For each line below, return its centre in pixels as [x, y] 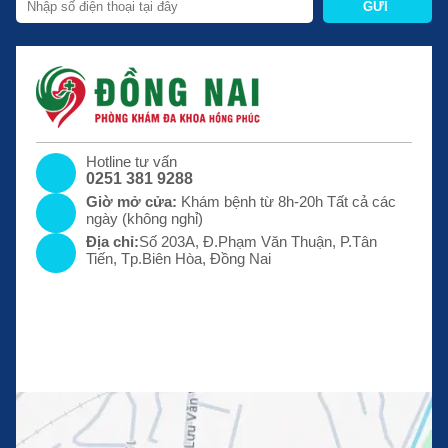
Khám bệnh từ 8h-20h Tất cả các [286, 202]
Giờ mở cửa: [131, 202]
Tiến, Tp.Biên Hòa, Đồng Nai [178, 259]
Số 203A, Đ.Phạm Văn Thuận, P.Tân [258, 242]
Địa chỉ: [112, 242]
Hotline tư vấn [131, 162]
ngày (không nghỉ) [144, 219]
